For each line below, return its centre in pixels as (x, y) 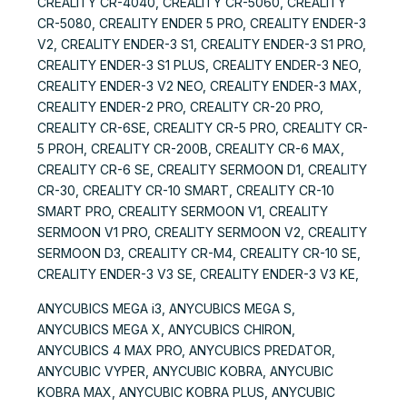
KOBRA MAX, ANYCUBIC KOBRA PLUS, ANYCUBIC (186, 392)
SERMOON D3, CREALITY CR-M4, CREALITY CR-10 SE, (199, 253)
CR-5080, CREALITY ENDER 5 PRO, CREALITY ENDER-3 (202, 23)
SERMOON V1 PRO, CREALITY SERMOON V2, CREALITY (202, 232)
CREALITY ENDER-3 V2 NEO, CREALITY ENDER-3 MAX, (199, 85)
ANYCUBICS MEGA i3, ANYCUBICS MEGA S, (166, 309)
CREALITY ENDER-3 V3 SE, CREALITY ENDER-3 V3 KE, (198, 273)
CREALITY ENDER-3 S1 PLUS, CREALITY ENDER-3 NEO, (199, 65)
